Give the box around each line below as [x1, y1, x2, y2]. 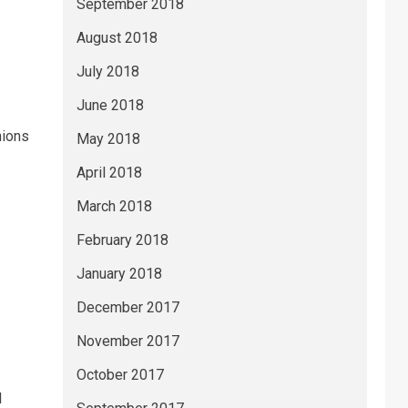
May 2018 [76, 130, 140, 148]
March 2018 [76, 198, 152, 215]
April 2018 [76, 164, 142, 181]
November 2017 [76, 332, 179, 350]
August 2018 [76, 29, 158, 46]
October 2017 [76, 366, 164, 383]
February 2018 [76, 231, 168, 249]
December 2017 [76, 299, 179, 316]
